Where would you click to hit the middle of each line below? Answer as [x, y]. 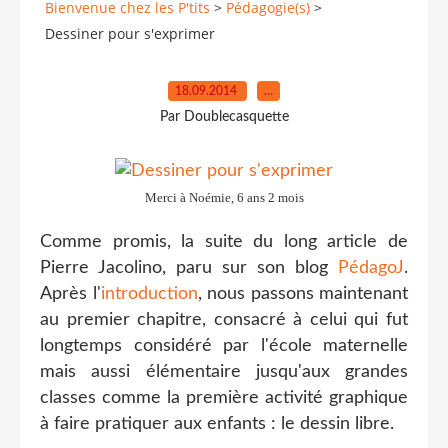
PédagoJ [371, 267]
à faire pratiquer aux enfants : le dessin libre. [217, 423]
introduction [149, 293]
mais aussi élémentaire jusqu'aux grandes [224, 371]
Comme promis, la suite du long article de [224, 241]
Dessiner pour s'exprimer [130, 34]
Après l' [70, 293]
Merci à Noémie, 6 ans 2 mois [224, 197]
